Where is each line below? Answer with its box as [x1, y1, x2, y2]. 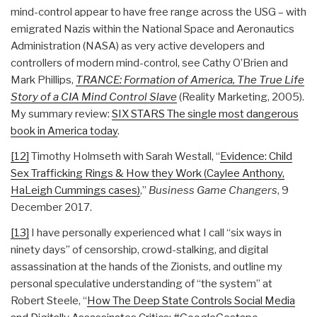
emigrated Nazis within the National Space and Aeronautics [11, 22, 294, 35]
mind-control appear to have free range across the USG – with [11, 5, 306, 18]
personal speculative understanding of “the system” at [11, 277, 272, 290]
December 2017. [11, 200, 92, 214]
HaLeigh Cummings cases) [11, 183, 140, 197]
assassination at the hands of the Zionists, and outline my [11, 260, 282, 273]
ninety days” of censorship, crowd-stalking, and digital [11, 243, 268, 256]
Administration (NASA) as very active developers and [11, 39, 265, 52]
